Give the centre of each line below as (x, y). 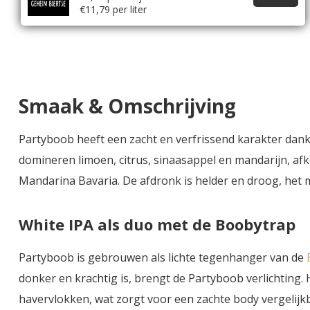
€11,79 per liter (113, 9)
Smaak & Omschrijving (127, 106)
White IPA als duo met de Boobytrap (157, 224)
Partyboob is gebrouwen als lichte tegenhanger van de (163, 257)
